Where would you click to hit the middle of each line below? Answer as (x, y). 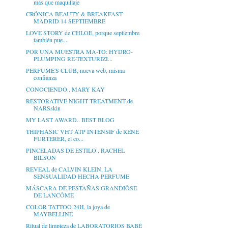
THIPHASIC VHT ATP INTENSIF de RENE (82, 132)
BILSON (45, 158)
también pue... (50, 40)
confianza (45, 78)
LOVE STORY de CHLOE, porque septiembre (82, 33)
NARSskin (47, 108)
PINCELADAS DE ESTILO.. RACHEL (75, 150)
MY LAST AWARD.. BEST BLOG (70, 120)
